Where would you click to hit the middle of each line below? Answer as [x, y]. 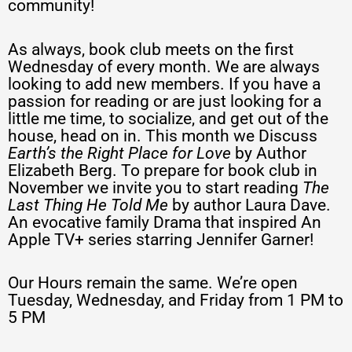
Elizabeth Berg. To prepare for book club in [163, 170]
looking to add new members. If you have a [164, 84]
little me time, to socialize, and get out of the [168, 118]
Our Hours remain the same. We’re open [153, 283]
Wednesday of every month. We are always [164, 66]
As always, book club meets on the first [151, 49]
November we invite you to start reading [155, 187]
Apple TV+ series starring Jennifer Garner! [161, 239]
